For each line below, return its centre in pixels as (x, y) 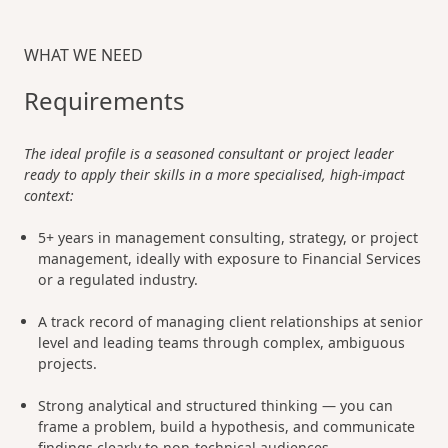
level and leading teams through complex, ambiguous (222, 342)
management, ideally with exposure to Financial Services (230, 258)
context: (49, 195)
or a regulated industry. (118, 279)
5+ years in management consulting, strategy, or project (228, 237)
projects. (68, 363)
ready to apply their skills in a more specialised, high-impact (214, 174)
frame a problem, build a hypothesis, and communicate (227, 426)
